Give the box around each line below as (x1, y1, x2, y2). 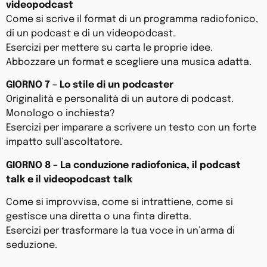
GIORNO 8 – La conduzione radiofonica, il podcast (6, 160, 241, 170)
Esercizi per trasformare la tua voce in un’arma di (6, 226, 235, 237)
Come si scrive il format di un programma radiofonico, (6, 14, 258, 24)
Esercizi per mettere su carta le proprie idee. (6, 42, 213, 53)
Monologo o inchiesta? (6, 108, 115, 119)
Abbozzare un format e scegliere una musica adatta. (6, 57, 252, 67)
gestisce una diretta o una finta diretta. (6, 212, 191, 222)
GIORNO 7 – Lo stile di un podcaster (6, 80, 173, 91)
